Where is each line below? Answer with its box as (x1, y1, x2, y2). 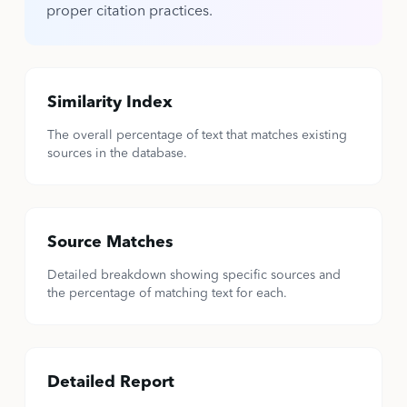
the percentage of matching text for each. (46, 287, 287, 300)
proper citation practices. (45, 5, 213, 19)
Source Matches (46, 234, 174, 251)
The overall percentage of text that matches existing (46, 129, 347, 142)
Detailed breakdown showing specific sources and (46, 269, 341, 282)
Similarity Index (46, 94, 173, 111)
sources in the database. (46, 147, 187, 160)
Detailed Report (46, 374, 174, 391)
